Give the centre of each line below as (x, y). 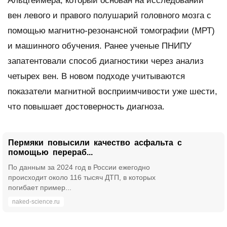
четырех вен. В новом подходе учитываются (96, 76)
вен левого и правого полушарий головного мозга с (109, 15)
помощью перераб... (50, 152)
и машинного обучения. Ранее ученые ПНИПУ (100, 46)
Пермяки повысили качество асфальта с (95, 142)
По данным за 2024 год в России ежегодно (79, 167)
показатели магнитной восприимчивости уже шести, (112, 91)
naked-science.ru (36, 201)
